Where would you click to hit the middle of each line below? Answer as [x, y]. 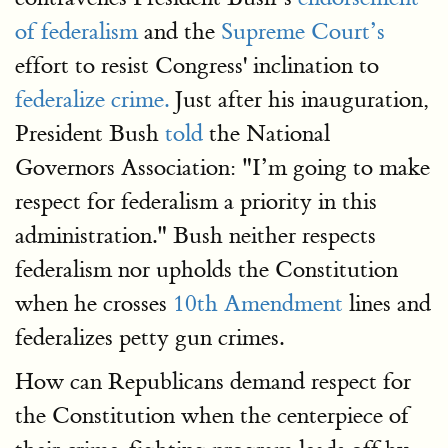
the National [266, 133]
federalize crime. [92, 99]
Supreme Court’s [303, 31]
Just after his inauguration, [299, 99]
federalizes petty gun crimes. [149, 337]
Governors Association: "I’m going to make [222, 167]
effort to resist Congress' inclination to [197, 65]
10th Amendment [258, 303]
